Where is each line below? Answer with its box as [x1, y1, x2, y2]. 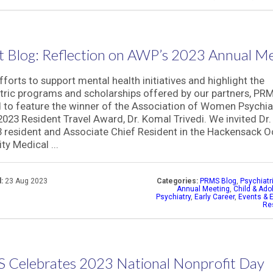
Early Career [194, 193, 235, 201]
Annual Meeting [177, 185, 230, 193]
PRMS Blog [200, 177, 236, 185]
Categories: [157, 177, 198, 185]
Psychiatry [156, 193, 191, 201]
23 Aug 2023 [5, 177, 48, 185]
